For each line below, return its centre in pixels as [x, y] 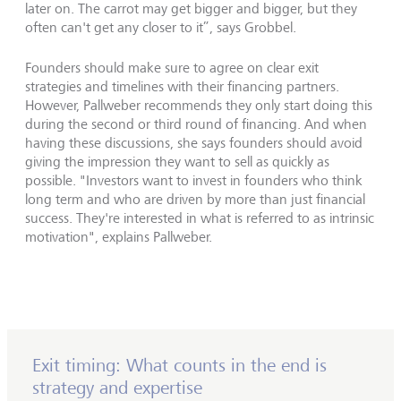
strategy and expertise [117, 387]
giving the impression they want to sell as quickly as [177, 161]
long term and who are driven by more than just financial [195, 199]
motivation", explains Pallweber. [119, 236]
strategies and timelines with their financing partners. [182, 86]
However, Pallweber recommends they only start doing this [199, 105]
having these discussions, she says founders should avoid [194, 142]
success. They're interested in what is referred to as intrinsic [200, 218]
